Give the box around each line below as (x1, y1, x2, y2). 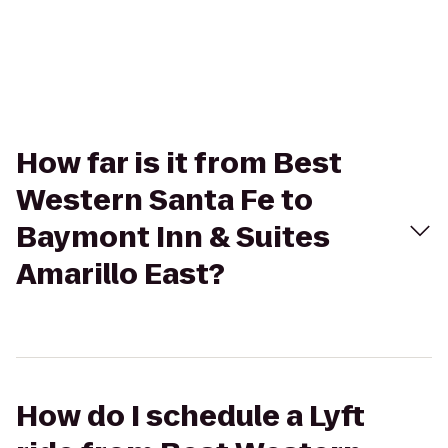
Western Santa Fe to (16, 181, 313, 220)
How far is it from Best (16, 144, 342, 183)
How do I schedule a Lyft (16, 397, 365, 436)
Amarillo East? (16, 255, 225, 294)
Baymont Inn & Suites (16, 218, 330, 257)
